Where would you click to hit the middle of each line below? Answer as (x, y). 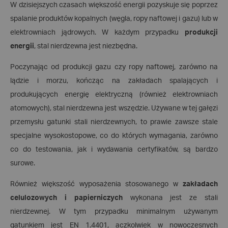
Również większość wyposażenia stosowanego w (96, 184)
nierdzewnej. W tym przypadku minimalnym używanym (114, 212)
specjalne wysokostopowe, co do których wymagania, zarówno (114, 136)
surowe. (23, 163)
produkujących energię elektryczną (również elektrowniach (114, 95)
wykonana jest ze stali (170, 198)
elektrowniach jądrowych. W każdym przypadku (97, 33)
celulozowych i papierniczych (66, 198)
